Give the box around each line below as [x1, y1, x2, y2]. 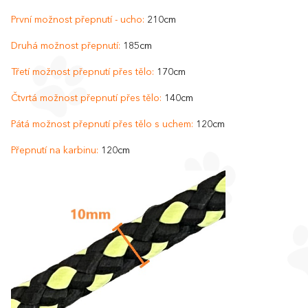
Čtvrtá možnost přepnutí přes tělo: [11, 93, 162, 103]
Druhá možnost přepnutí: [11, 41, 120, 51]
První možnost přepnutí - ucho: [11, 14, 144, 25]
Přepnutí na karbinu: [11, 145, 98, 155]
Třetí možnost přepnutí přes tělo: [11, 67, 154, 77]
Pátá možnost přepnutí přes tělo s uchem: [11, 119, 193, 129]
